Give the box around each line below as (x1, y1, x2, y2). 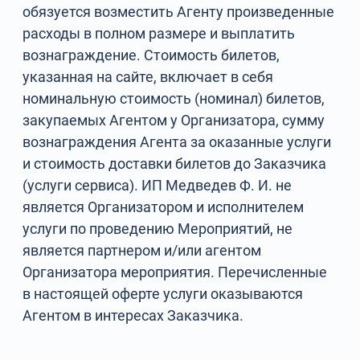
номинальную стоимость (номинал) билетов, (22, 90, 325, 107)
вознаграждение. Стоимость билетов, (22, 47, 280, 63)
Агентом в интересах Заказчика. (22, 307, 244, 324)
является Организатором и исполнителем (22, 198, 305, 215)
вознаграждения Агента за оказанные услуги (22, 133, 332, 150)
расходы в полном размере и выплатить (22, 25, 296, 42)
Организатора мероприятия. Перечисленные (22, 264, 328, 280)
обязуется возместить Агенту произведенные (22, 3, 335, 20)
